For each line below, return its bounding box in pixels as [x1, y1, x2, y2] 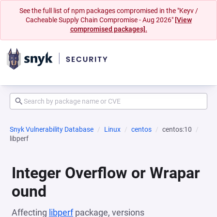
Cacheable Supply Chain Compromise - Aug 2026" [25, 16, 175, 24]
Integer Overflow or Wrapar [12, 164, 200, 182]
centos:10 [162, 125, 192, 133]
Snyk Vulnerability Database [10, 125, 93, 133]
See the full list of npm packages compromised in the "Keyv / [19, 7, 198, 15]
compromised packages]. [70, 25, 147, 33]
